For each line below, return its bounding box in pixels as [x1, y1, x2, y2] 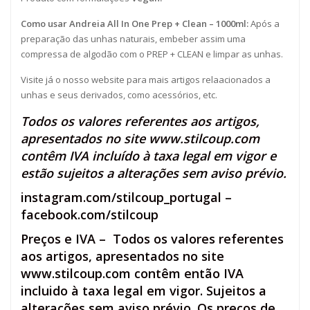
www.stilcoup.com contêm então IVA [21, 265, 244, 282]
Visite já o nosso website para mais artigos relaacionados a [21, 73, 271, 86]
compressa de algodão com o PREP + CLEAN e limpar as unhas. [21, 48, 283, 60]
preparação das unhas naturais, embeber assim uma [21, 33, 246, 45]
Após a [250, 17, 280, 30]
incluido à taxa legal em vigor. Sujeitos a [21, 282, 266, 299]
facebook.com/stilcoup [21, 206, 158, 223]
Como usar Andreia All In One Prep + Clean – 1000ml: [21, 17, 250, 30]
